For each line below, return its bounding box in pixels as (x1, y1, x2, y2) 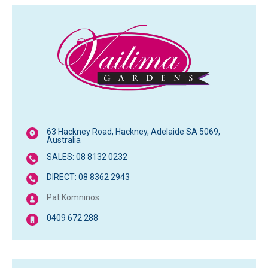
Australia (47, 135, 81, 145)
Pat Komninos (47, 192, 99, 202)
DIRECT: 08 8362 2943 (47, 172, 130, 182)
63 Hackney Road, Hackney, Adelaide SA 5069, (47, 126, 220, 136)
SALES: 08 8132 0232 (47, 151, 127, 162)
